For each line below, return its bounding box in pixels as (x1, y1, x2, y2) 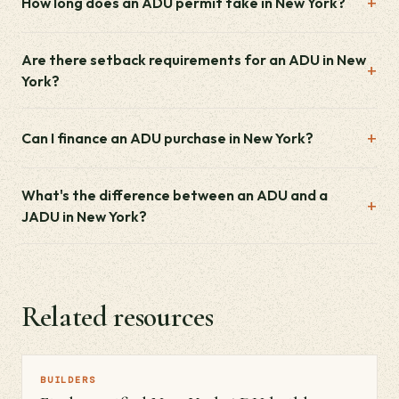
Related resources (21, 299, 214, 334)
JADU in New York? (21, 208, 147, 225)
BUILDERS (40, 374, 96, 386)
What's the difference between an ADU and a (21, 186, 328, 204)
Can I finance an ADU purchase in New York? (21, 129, 313, 147)
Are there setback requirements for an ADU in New (21, 51, 366, 69)
